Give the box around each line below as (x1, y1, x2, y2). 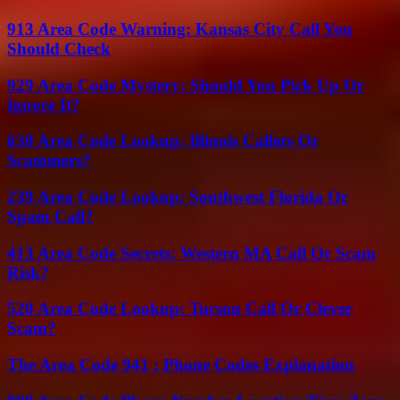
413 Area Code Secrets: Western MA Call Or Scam (7, 243, 376, 262)
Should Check (7, 38, 111, 58)
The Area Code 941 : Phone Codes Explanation (7, 355, 354, 375)
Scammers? (7, 151, 91, 171)
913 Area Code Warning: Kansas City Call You (7, 19, 353, 38)
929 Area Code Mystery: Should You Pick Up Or (7, 75, 364, 95)
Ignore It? (7, 95, 80, 114)
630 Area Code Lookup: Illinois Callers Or (7, 131, 319, 151)
